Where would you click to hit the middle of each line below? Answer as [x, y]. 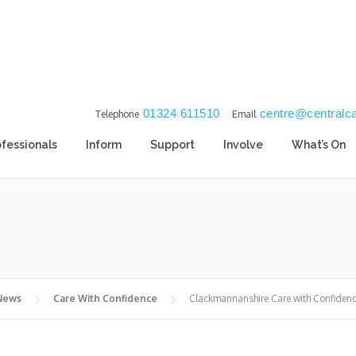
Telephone [117, 114]
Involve [243, 144]
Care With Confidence [105, 298]
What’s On [319, 144]
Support [172, 144]
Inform [104, 144]
